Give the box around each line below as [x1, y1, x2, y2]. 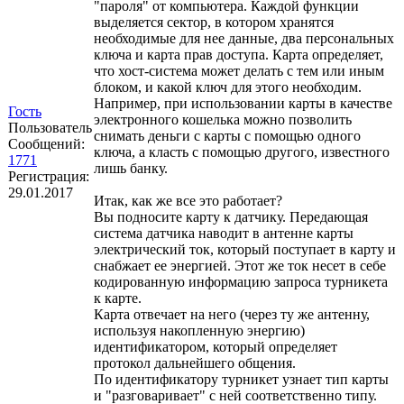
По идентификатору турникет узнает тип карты [94, 372, 389, 388]
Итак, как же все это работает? [94, 193, 282, 209]
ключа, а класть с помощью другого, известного [94, 144, 390, 161]
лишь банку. [94, 161, 168, 177]
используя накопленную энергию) [94, 323, 305, 339]
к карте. [94, 290, 142, 307]
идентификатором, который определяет [94, 339, 337, 355]
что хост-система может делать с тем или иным [94, 63, 384, 79]
